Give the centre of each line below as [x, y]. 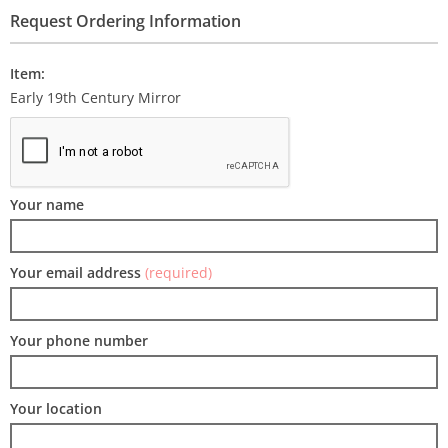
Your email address [77, 272]
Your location [56, 408]
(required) [178, 272]
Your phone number [79, 340]
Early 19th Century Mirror [95, 97]
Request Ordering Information [125, 21]
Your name [47, 204]
